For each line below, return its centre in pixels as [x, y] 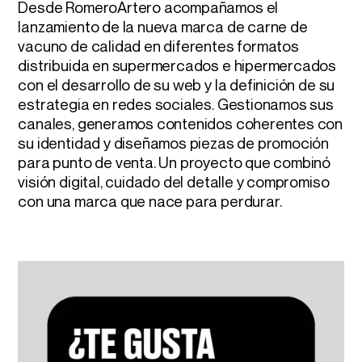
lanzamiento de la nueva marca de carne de [163, 26]
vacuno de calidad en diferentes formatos [158, 46]
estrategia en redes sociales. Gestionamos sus [176, 104]
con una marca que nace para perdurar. [150, 201]
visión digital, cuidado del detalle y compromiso [174, 181]
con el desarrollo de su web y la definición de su [177, 84]
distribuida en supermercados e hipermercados [177, 65]
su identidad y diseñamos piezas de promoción [174, 143]
